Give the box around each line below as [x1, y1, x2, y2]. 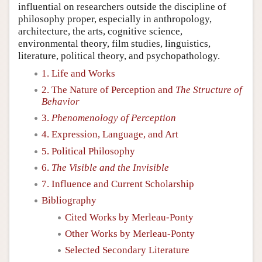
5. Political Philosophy [42, 145, 135, 157]
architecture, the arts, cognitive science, [18, 25, 182, 37]
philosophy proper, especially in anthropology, [18, 13, 212, 25]
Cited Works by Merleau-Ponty [65, 211, 194, 223]
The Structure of [175, 84, 242, 95]
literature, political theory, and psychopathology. [18, 50, 220, 61]
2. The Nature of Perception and [42, 84, 175, 95]
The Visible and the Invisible [51, 161, 169, 173]
